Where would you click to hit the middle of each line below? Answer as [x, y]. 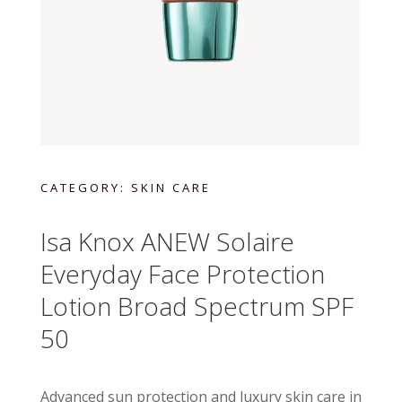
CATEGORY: [85, 188]
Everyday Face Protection [182, 274]
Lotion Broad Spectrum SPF [197, 306]
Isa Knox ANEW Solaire [167, 242]
